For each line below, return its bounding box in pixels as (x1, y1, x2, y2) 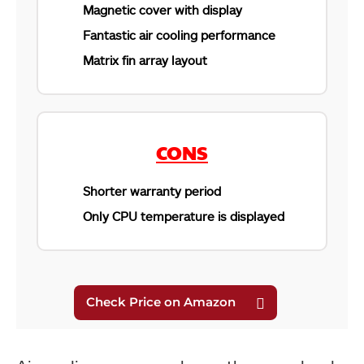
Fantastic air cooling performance (83, 28, 275, 42)
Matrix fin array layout (83, 53, 207, 67)
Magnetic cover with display (83, 2, 242, 17)
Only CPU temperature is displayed (83, 209, 284, 223)
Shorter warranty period (83, 184, 221, 198)
